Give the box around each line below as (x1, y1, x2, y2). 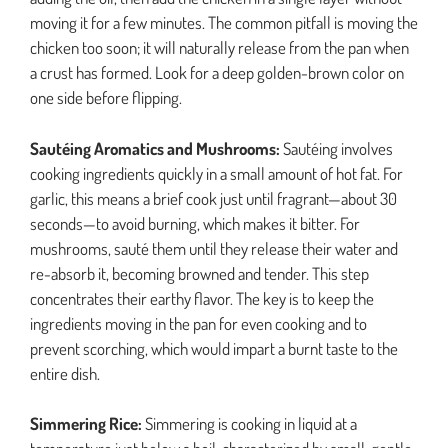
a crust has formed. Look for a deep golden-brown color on (30, 62, 404, 84)
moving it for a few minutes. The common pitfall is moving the (30, 12, 418, 34)
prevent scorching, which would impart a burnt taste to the (30, 337, 398, 359)
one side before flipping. (30, 87, 182, 109)
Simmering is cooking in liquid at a (142, 413, 357, 435)
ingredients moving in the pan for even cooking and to (30, 312, 367, 334)
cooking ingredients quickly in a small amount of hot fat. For (30, 162, 403, 184)
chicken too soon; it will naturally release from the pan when (30, 37, 409, 59)
